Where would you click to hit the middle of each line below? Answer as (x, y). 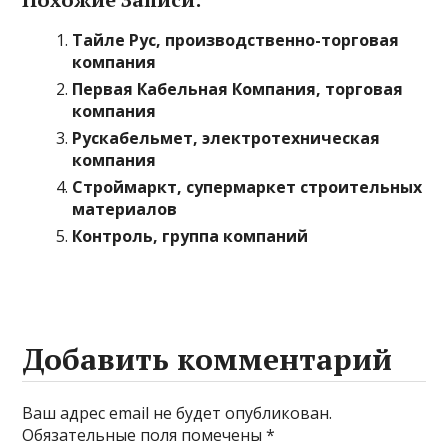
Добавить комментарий (207, 359)
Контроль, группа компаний (190, 236)
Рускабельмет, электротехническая (226, 138)
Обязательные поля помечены (144, 435)
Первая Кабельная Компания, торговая (238, 89)
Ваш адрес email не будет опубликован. (177, 413)
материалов (125, 209)
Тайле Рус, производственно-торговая (236, 40)
